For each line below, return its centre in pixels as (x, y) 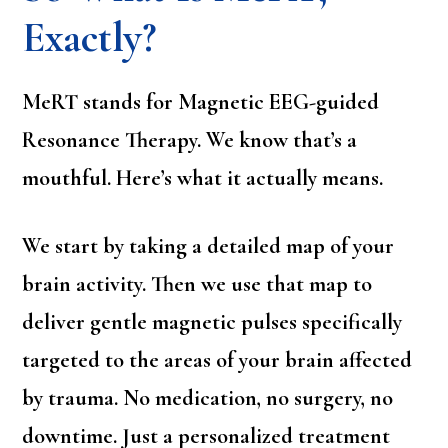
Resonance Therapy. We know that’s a (190, 140)
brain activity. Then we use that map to (197, 284)
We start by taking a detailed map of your (208, 246)
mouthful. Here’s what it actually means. (203, 178)
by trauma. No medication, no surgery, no (208, 398)
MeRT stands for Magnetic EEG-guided (201, 102)
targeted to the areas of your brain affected (217, 360)
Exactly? (89, 38)
